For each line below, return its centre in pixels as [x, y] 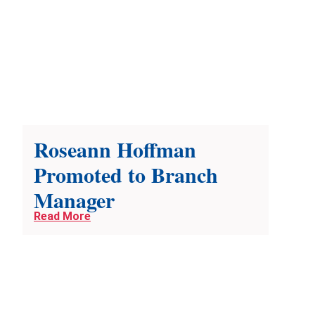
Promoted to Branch [126, 175]
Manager [74, 200]
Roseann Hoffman [115, 149]
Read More [62, 217]
